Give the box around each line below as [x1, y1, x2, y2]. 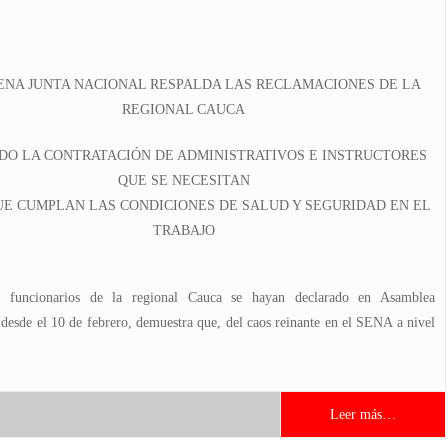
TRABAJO [152, 223, 215, 238]
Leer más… [330, 407, 396, 422]
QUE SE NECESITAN [117, 173, 250, 188]
